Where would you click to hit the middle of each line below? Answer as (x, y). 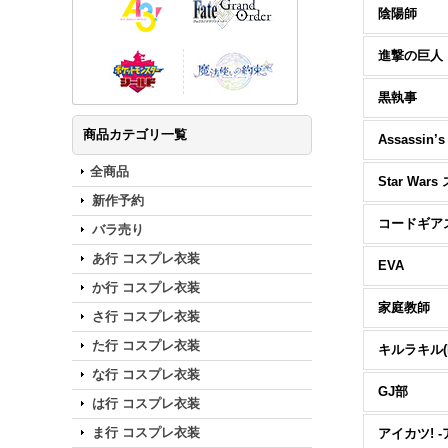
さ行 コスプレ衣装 (146, 316)
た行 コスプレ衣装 (146, 345)
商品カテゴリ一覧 (135, 134)
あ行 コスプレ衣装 (146, 258)
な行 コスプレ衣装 (146, 374)
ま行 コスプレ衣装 (146, 432)
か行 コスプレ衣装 (146, 287)
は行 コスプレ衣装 (146, 403)
